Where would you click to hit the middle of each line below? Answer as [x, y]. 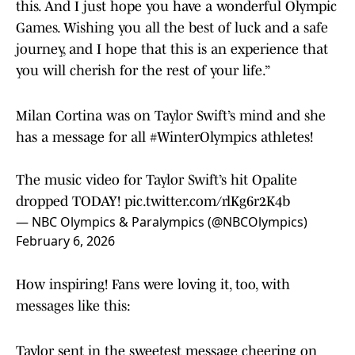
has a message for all [83, 137]
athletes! [285, 137]
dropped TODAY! [70, 201]
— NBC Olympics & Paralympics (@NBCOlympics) [162, 221]
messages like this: [73, 305]
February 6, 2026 [65, 240]
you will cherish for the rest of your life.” [143, 70]
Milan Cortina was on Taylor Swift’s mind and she [171, 115]
